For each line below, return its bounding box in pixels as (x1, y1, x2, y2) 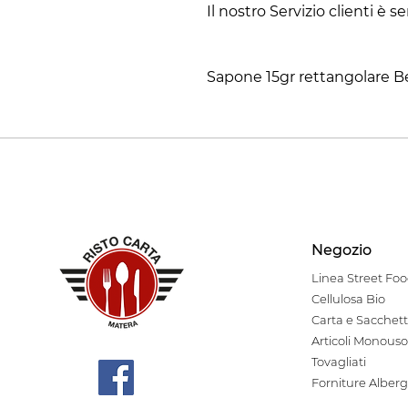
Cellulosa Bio (311, 291, 385, 307)
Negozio (311, 241, 372, 260)
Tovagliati (311, 354, 366, 370)
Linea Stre (311, 270, 371, 286)
